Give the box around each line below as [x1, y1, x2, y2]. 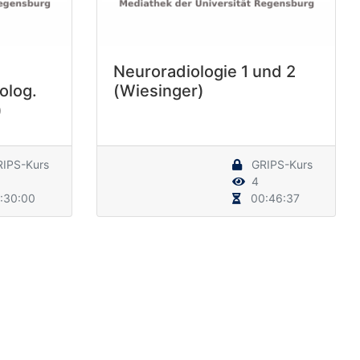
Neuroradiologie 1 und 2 [112, 62, 296, 82]
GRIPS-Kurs [248, 157, 313, 172]
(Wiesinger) [112, 81, 204, 101]
